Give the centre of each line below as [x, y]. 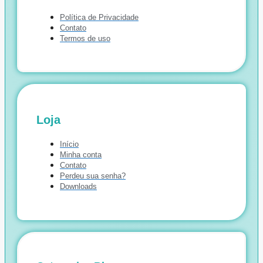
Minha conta [81, 154]
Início [69, 144]
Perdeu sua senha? [93, 176]
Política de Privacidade [99, 18]
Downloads [78, 186]
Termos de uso [85, 39]
